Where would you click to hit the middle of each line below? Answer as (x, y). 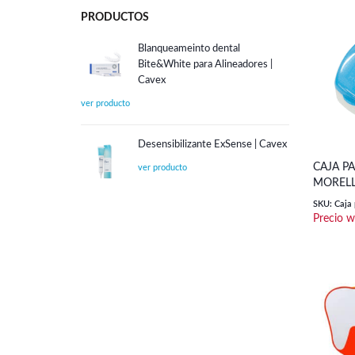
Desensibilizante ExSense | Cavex (212, 145)
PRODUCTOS (115, 17)
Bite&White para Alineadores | (205, 65)
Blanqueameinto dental (189, 49)
